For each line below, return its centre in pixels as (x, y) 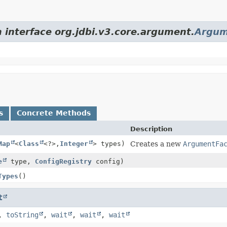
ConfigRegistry (63, 161)
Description (151, 129)
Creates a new (157, 144)
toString (22, 215)
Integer (74, 143)
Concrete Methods (54, 113)
